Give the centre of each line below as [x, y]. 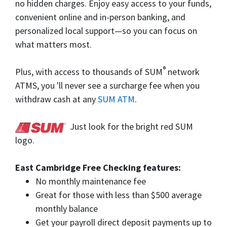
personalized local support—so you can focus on [106, 31]
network [183, 72]
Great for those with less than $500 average [119, 195]
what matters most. [53, 44]
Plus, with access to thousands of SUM [89, 72]
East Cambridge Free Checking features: [98, 167]
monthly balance [67, 209]
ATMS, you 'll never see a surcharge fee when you [107, 85]
